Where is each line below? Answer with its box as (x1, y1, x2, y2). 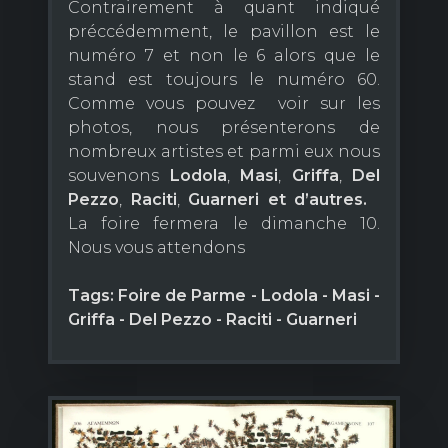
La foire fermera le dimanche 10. (68, 214, 380, 234)
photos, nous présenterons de (68, 118, 380, 138)
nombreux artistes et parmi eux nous (68, 142, 380, 162)
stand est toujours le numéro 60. (68, 70, 380, 90)
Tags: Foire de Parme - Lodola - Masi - (68, 286, 380, 306)
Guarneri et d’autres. (188, 190, 368, 210)
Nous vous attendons (68, 238, 245, 258)
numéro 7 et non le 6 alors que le (68, 46, 380, 66)
